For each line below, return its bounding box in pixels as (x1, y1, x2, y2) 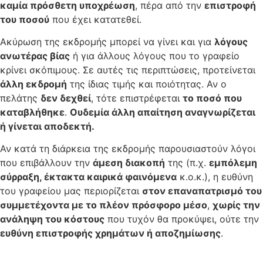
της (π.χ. (165, 157, 209, 169)
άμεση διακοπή (93, 157, 165, 169)
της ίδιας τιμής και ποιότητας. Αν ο (67, 78, 227, 90)
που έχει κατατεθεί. (49, 13, 141, 25)
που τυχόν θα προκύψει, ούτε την (104, 213, 259, 225)
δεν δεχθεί (41, 92, 91, 104)
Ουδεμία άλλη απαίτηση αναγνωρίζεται (70, 106, 255, 119)
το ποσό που (183, 92, 242, 104)
